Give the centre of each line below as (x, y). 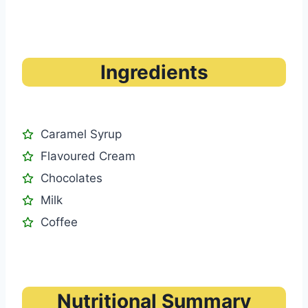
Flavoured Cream (88, 156)
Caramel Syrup (81, 134)
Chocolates (71, 178)
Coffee (59, 222)
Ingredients (154, 73)
